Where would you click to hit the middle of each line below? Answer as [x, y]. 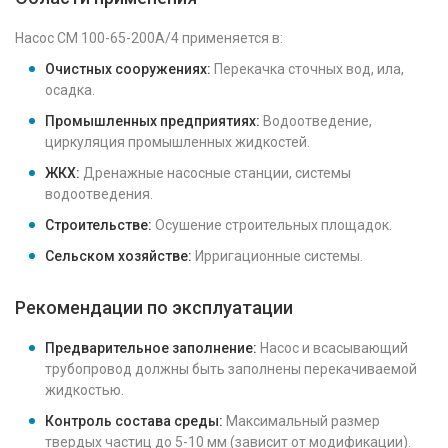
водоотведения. [99, 194]
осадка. [70, 90]
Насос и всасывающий [332, 348]
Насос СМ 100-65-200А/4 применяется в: [149, 38]
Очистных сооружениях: [128, 69]
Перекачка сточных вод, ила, [307, 69]
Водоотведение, [316, 121]
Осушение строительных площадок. [272, 225]
